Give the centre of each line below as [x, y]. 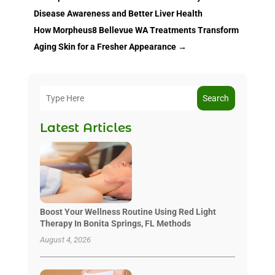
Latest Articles [85, 127]
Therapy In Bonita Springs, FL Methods [115, 223]
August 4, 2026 [65, 239]
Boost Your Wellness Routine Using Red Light [128, 211]
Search [216, 98]
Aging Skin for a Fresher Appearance [105, 46]
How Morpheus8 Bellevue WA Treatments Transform [136, 30]
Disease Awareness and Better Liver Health [118, 13]
